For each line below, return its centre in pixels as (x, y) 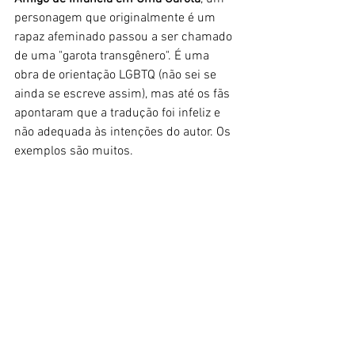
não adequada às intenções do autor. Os (124, 133)
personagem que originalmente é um (116, 19)
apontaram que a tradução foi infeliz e (119, 114)
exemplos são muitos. (74, 152)
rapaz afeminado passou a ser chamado (125, 38)
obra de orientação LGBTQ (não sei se (117, 76)
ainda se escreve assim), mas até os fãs (124, 95)
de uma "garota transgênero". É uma (113, 57)
